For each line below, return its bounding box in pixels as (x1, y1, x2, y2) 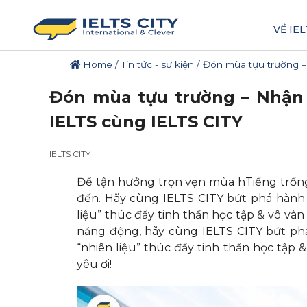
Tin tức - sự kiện (121, 59, 194, 70)
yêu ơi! (77, 258, 114, 271)
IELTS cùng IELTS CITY (49, 112, 243, 132)
